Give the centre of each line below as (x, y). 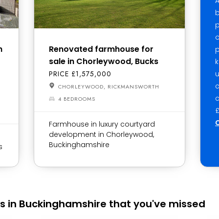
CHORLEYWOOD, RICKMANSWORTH (108, 87)
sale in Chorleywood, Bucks (104, 61)
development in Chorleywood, (101, 134)
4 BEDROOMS (77, 99)
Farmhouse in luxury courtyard (102, 124)
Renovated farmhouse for (101, 49)
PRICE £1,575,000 (80, 74)
